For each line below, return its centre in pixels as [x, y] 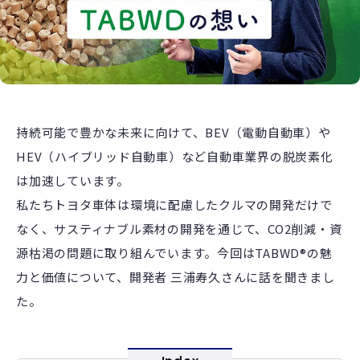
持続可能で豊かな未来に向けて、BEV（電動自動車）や [174, 133]
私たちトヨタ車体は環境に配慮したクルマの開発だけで [174, 205]
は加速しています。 [73, 181]
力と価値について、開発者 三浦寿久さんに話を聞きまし [176, 277]
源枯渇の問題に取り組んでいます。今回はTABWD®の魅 [174, 253]
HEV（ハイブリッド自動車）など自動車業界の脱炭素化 [175, 157]
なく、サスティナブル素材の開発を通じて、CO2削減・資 [179, 229]
